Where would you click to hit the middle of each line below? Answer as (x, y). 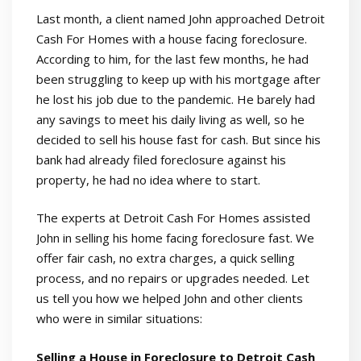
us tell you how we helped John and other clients (170, 299)
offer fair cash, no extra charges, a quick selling (166, 258)
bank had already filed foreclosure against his (161, 159)
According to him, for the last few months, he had (172, 58)
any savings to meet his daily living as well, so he (170, 119)
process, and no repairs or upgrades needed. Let (173, 278)
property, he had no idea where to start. (148, 179)
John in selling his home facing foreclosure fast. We (175, 238)
